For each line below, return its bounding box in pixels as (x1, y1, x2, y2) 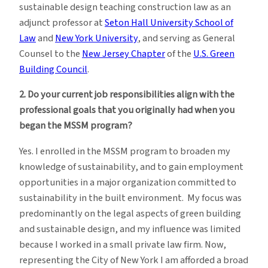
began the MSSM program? (19, 118, 132, 133)
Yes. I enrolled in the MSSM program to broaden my (19, 144, 230, 159)
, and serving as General (138, 31, 235, 46)
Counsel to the (19, 47, 82, 62)
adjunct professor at (19, 16, 105, 31)
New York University (55, 31, 138, 46)
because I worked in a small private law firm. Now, (19, 237, 226, 252)
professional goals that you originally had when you (19, 103, 234, 118)
